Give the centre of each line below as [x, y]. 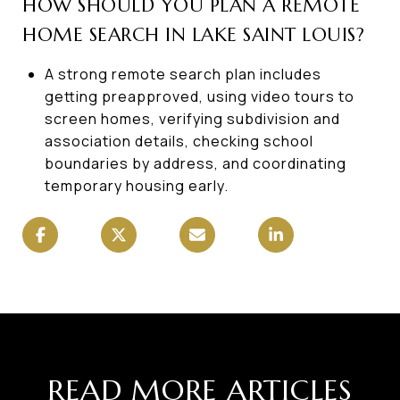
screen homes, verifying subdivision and [192, 118]
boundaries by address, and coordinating [195, 163]
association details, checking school [179, 141]
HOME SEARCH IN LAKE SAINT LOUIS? [193, 34]
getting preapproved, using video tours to [199, 96]
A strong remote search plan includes [183, 74]
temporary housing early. [136, 185]
